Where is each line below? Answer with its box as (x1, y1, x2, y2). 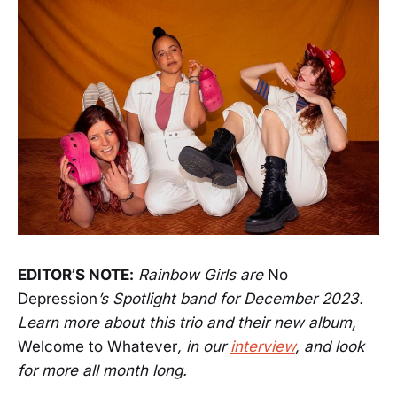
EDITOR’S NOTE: (18, 265, 134, 284)
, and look (295, 337, 364, 355)
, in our (177, 337, 230, 355)
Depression (18, 289, 97, 307)
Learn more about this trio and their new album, (18, 313, 356, 331)
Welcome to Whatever (18, 337, 177, 355)
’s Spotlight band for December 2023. (97, 289, 363, 307)
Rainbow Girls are (138, 265, 268, 284)
